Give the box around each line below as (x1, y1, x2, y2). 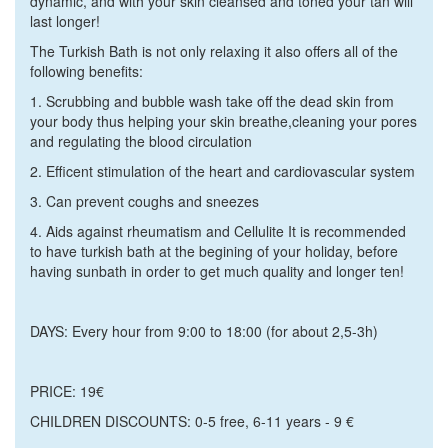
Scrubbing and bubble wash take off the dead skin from (42, 91, 394, 111)
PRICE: (30, 381, 76, 401)
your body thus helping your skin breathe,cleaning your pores (30, 111, 417, 131)
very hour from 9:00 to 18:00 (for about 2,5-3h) (81, 321, 378, 341)
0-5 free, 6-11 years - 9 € (195, 411, 354, 431)
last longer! (30, 11, 100, 31)
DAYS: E (30, 321, 81, 341)
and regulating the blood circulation (30, 131, 252, 151)
